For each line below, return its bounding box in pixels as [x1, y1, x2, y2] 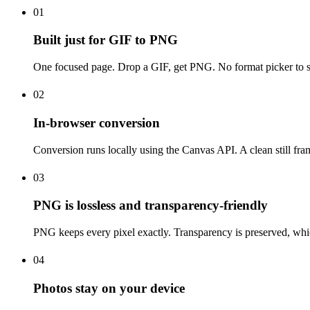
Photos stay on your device [33, 280, 185, 295]
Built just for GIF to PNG [33, 33, 178, 48]
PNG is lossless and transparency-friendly [33, 198, 268, 213]
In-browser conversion [33, 115, 160, 130]
